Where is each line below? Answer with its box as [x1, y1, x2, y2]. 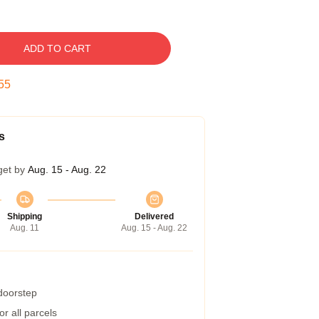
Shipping [7, 211, 42, 221]
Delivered [135, 211, 174, 221]
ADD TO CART [23, 43, 91, 54]
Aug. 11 [10, 223, 39, 233]
